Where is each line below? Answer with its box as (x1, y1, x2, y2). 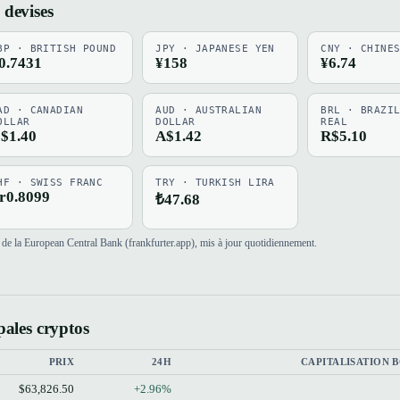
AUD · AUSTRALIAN (155, 104, 262, 116)
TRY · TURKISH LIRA (155, 177, 275, 189)
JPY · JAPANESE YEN (155, 43, 275, 55)
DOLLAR (155, 115, 196, 128)
